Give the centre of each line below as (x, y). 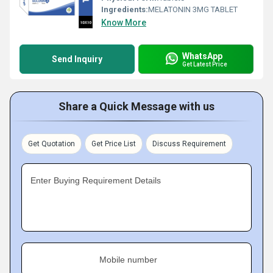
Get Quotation (51, 144)
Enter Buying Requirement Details (96, 180)
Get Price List (114, 144)
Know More (124, 23)
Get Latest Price (205, 64)
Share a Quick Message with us (136, 106)
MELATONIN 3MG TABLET (193, 9)
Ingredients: (125, 9)
